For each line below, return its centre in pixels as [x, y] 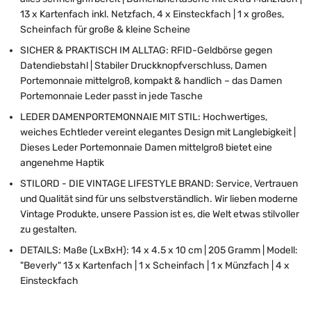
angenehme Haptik [62, 162]
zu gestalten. [50, 229]
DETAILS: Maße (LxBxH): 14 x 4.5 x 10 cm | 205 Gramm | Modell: [159, 250]
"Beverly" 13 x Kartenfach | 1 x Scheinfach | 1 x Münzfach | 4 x [155, 265]
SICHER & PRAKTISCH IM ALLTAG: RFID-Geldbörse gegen [146, 50]
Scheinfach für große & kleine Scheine [105, 29]
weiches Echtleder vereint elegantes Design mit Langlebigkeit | [158, 132]
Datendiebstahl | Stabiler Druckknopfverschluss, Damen [143, 65]
